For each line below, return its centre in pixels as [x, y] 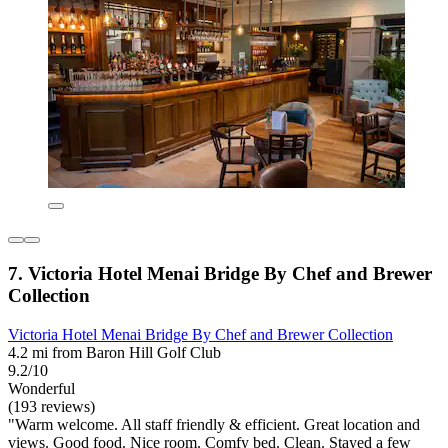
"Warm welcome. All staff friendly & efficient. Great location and [214, 424]
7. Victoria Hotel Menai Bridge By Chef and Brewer [220, 274]
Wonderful [41, 388]
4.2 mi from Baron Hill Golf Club [114, 352]
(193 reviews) [51, 406]
